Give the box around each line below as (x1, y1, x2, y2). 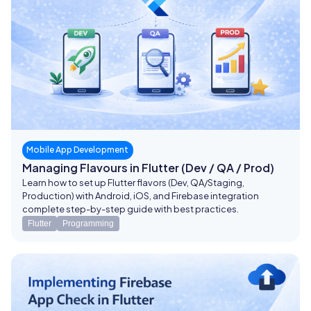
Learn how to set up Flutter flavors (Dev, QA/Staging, (22, 176, 244, 188)
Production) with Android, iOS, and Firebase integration (22, 190, 259, 201)
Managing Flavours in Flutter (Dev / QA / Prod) (22, 160, 274, 175)
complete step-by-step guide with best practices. (22, 203, 239, 215)
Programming (62, 218, 114, 228)
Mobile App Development (26, 144, 129, 155)
